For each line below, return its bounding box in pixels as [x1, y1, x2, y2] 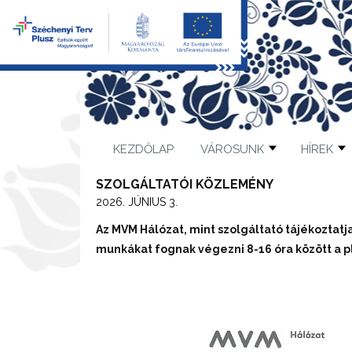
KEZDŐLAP [112, 142, 174, 156]
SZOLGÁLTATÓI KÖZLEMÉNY [96, 177, 273, 192]
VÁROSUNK [200, 142, 264, 156]
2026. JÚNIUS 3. [96, 196, 178, 208]
